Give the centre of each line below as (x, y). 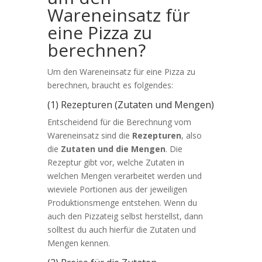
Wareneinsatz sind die (89, 135)
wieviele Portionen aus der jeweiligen (117, 189)
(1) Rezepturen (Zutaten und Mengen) (130, 104)
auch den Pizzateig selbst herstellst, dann (125, 216)
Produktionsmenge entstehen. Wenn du (122, 202)
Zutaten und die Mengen (113, 149)
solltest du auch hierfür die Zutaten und (121, 229)
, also (191, 135)
